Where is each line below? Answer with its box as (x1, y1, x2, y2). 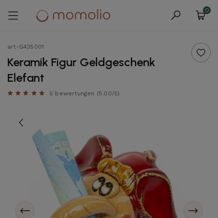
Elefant (7, 71, 44, 85)
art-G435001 (7, 43, 44, 50)
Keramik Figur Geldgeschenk (7, 55, 155, 69)
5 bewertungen (50, 90, 95, 97)
